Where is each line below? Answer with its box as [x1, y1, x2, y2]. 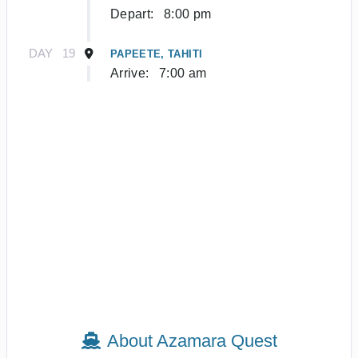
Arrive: [110, 66, 149, 81]
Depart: [110, 7, 154, 22]
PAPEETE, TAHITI [110, 48, 203, 61]
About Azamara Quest [106, 331, 277, 352]
